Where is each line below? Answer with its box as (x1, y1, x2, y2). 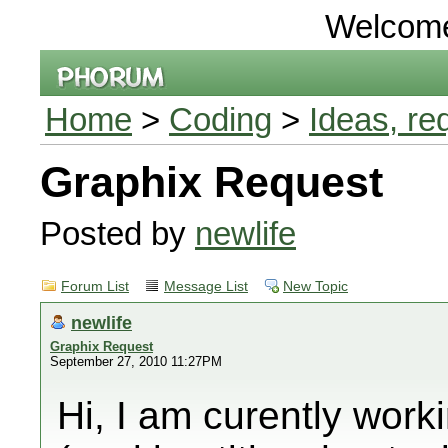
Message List (164, 279, 248, 294)
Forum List (61, 279, 129, 294)
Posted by (40, 215, 195, 252)
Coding (169, 101, 272, 138)
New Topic (283, 279, 348, 294)
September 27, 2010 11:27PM (50, 354, 222, 369)
